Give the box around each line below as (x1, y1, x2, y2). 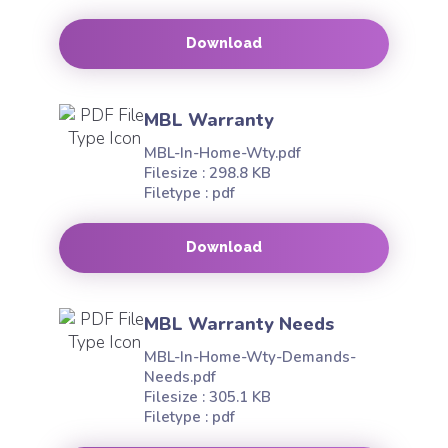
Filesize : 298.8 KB (144, 163, 271, 183)
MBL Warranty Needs (144, 312, 334, 336)
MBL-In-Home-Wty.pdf (144, 143, 301, 163)
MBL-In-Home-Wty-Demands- (144, 347, 356, 367)
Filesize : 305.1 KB (144, 387, 271, 407)
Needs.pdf (144, 367, 216, 387)
